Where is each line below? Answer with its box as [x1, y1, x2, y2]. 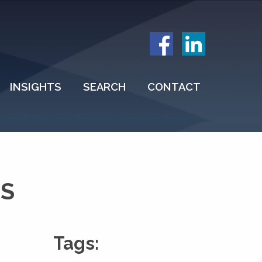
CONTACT [147, 81, 201, 94]
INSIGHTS [10, 81, 62, 94]
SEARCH [82, 81, 126, 94]
